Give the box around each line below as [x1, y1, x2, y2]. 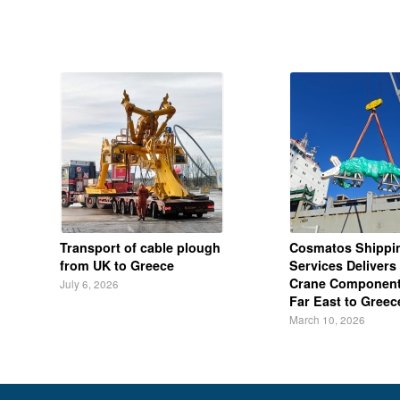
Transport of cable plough [60, 237, 221, 256]
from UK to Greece [60, 255, 174, 274]
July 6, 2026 [60, 276, 119, 291]
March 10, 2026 [288, 312, 365, 327]
